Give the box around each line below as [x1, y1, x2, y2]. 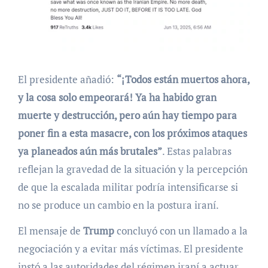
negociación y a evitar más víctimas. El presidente [17, 242, 243, 256]
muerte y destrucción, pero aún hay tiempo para [17, 108, 237, 123]
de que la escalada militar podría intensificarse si [17, 180, 238, 194]
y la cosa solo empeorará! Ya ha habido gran [17, 90, 217, 105]
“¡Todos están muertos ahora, [116, 72, 249, 87]
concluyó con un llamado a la [114, 224, 248, 238]
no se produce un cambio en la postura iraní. [17, 198, 219, 212]
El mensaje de [17, 224, 83, 238]
